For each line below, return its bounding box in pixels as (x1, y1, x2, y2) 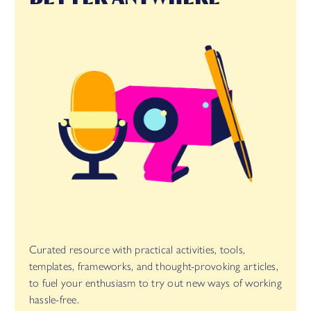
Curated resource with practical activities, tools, (29, 243, 245, 257)
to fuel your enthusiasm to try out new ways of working (29, 276, 282, 290)
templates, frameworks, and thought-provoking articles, (29, 260, 278, 274)
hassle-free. (29, 293, 79, 307)
